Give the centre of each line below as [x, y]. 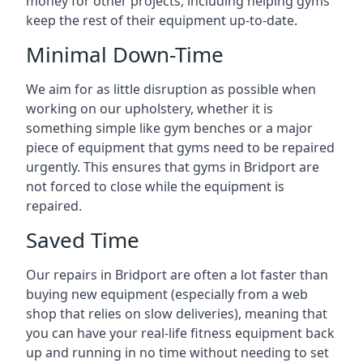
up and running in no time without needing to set [177, 352]
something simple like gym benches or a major [169, 128]
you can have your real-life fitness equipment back [180, 333]
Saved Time [83, 240]
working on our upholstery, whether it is [149, 109]
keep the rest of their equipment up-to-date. [162, 20]
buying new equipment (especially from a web [167, 294]
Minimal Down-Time [125, 54]
